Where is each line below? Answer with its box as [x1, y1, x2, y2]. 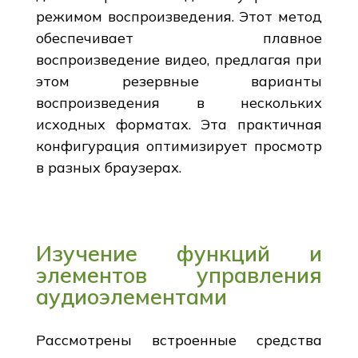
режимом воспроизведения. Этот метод [35, 6, 323, 26]
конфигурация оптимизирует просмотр [35, 136, 323, 155]
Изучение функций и [35, 239, 323, 267]
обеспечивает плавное [35, 28, 323, 47]
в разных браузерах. [35, 157, 181, 177]
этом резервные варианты [35, 71, 323, 90]
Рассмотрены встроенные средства [35, 330, 323, 349]
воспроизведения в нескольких [35, 93, 323, 112]
